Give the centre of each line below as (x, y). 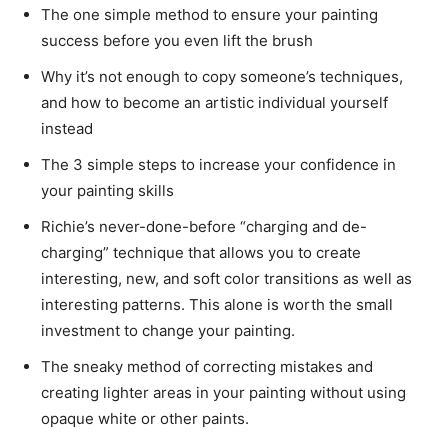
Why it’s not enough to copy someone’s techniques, (222, 77)
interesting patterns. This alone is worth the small (217, 305)
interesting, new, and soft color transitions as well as (226, 279)
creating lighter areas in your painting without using (223, 393)
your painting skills (107, 191)
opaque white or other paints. (145, 419)
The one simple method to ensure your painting (209, 15)
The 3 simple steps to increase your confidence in (218, 165)
